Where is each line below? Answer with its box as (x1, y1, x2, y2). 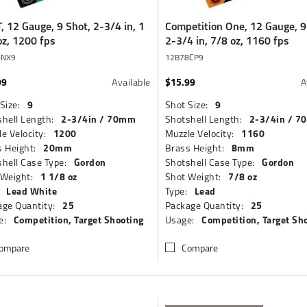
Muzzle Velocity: (164, 126, 234, 140)
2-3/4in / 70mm (61, 111, 136, 127)
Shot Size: (164, 97, 208, 112)
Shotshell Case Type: (164, 155, 255, 169)
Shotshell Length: (164, 112, 243, 126)
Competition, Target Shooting (13, 212, 144, 228)
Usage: (164, 212, 195, 227)
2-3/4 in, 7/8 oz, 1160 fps (164, 32, 289, 49)
